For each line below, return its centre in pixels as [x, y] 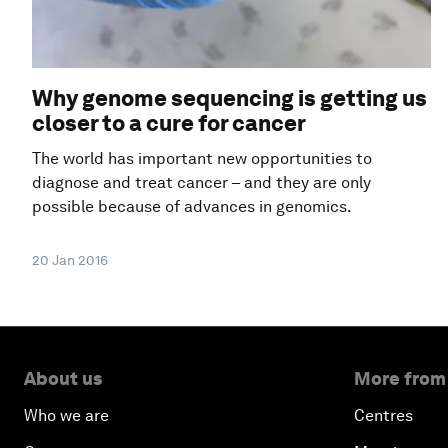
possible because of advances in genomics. [192, 206]
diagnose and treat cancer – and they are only [201, 182]
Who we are [66, 415]
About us [63, 378]
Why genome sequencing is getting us [229, 97]
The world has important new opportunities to [202, 158]
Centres [383, 415]
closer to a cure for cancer [169, 122]
